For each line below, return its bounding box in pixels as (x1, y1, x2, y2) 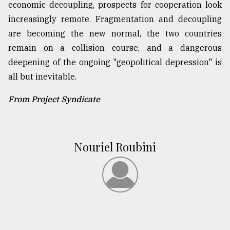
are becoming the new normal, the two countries (8, 28, 222, 39)
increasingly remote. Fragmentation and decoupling (8, 14, 222, 25)
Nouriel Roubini (74, 139, 156, 155)
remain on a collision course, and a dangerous (8, 43, 222, 53)
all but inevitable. (8, 71, 76, 82)
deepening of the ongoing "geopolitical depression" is (8, 57, 222, 68)
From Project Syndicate (8, 94, 100, 105)
